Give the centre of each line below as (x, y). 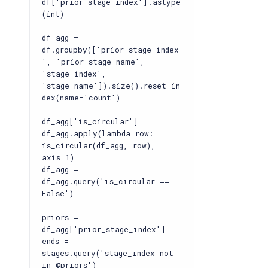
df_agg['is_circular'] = (95, 121)
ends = (55, 241)
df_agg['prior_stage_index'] (104, 229)
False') (58, 193)
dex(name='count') (81, 98)
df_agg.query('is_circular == (106, 181)
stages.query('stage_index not (108, 253)
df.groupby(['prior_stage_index (110, 50)
